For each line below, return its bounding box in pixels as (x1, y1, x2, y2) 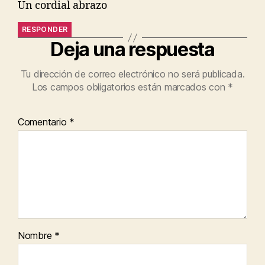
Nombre (18, 230, 55, 242)
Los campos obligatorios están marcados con (31, 81, 228, 93)
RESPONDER (22, 25, 68, 34)
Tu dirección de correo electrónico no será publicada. (20, 68, 245, 80)
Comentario (18, 116, 70, 128)
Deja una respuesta (50, 38, 215, 62)
